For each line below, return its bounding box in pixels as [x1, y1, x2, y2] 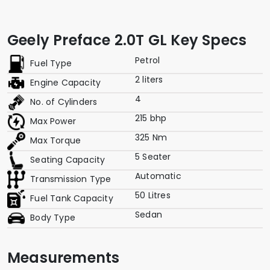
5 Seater [135, 150, 171, 163]
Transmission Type [28, 172, 111, 185]
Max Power [28, 115, 76, 127]
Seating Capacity [28, 153, 105, 166]
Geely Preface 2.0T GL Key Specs [7, 30, 247, 50]
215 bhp [135, 111, 167, 124]
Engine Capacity [28, 76, 101, 89]
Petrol [135, 54, 160, 66]
